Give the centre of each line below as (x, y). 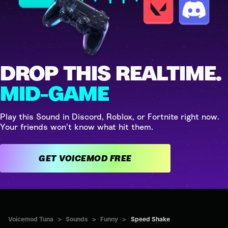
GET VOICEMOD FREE (121, 158)
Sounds (77, 219)
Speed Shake (150, 219)
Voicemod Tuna (31, 219)
